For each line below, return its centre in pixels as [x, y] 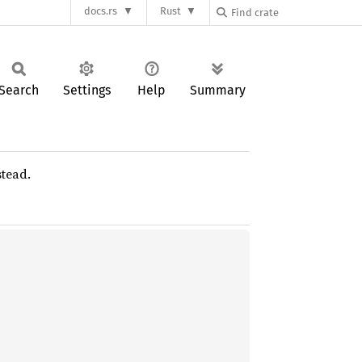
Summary [218, 90]
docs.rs [101, 11]
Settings [86, 90]
